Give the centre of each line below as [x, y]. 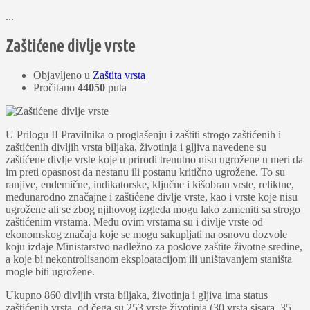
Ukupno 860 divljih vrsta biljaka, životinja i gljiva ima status [137, 295]
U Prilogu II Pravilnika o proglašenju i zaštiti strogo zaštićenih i [143, 135]
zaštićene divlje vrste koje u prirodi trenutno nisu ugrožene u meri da [154, 160]
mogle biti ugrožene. [50, 272]
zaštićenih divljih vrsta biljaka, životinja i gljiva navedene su [136, 147]
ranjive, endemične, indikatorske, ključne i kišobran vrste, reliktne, [150, 185]
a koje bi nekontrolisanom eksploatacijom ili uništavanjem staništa [149, 259]
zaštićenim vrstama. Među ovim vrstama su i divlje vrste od [134, 222]
